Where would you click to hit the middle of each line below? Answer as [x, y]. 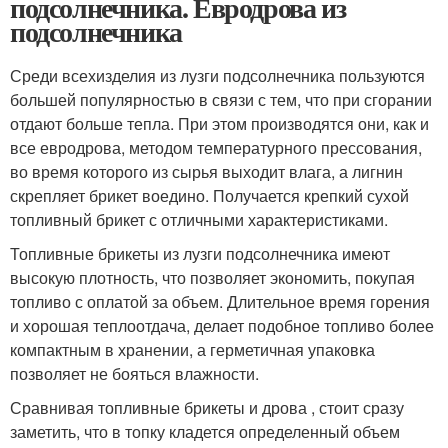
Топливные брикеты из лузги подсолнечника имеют [200, 254]
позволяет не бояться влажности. [134, 374]
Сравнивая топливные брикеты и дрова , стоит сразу [207, 408]
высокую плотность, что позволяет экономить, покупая [212, 278]
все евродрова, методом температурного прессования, [216, 148]
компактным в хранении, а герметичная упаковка [192, 350]
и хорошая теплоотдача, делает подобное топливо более [222, 326]
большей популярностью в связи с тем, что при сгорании [221, 100]
